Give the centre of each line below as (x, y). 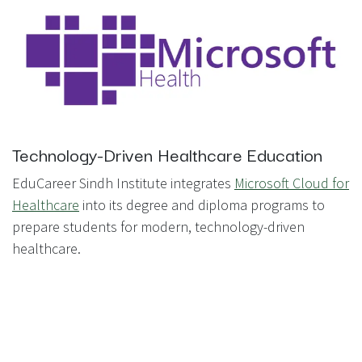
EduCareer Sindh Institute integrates (123, 183)
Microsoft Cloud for (292, 183)
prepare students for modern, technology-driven (158, 227)
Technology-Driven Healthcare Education (167, 154)
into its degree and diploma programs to (202, 205)
